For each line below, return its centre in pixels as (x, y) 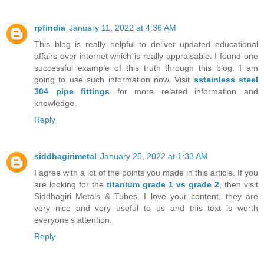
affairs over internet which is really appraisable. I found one (146, 56)
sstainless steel (226, 79)
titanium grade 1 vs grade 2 (163, 184)
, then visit (239, 184)
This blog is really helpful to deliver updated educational (146, 44)
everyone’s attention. (73, 220)
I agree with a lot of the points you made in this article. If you (146, 172)
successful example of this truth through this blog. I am (146, 67)
